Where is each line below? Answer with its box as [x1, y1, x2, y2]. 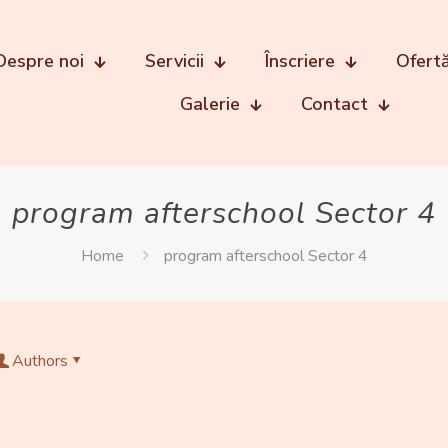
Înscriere [265, 48, 335, 73]
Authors [12, 349, 68, 372]
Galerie [179, 91, 240, 116]
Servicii [145, 48, 204, 73]
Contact [300, 91, 368, 116]
